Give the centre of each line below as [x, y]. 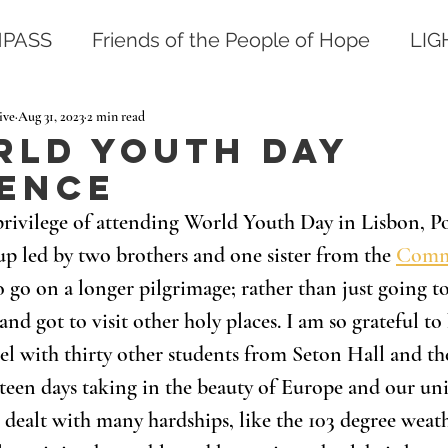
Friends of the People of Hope [231, 40]
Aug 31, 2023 [51, 116]
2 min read [116, 116]
